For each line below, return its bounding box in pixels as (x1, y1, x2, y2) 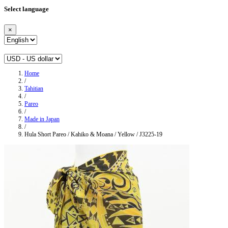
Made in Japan (24, 116, 60, 123)
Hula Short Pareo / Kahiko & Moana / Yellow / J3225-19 (24, 131, 162, 138)
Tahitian (24, 85, 43, 93)
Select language (4, 5, 49, 13)
